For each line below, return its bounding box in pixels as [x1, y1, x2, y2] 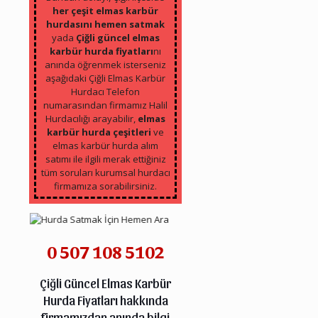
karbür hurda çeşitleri [47, 126, 152, 139]
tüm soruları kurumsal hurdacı [40, 166, 170, 180]
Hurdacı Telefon [71, 85, 141, 99]
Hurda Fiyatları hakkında [43, 292, 168, 308]
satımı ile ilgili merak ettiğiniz [45, 153, 166, 166]
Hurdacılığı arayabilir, [45, 112, 138, 126]
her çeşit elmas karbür [53, 4, 159, 18]
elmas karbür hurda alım [53, 139, 159, 153]
